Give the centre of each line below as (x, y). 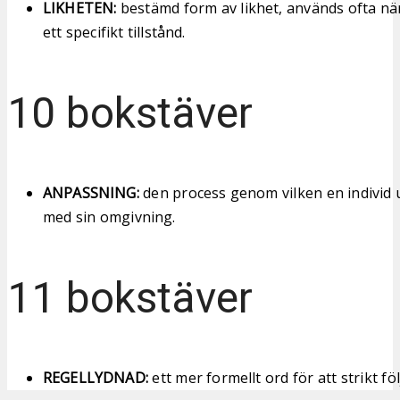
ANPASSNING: (91, 192)
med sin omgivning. (109, 217)
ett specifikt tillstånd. (114, 32)
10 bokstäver (130, 112)
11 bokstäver (130, 297)
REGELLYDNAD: (96, 377)
